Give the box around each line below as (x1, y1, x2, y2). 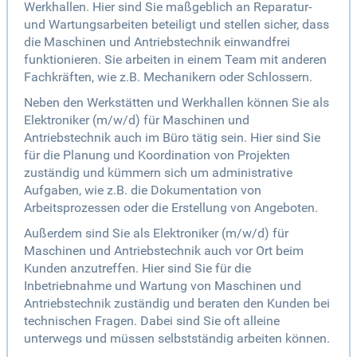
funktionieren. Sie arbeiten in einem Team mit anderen (24, 52, 327, 68)
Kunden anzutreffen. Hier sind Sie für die (24, 261, 251, 277)
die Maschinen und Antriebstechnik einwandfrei (24, 34, 290, 50)
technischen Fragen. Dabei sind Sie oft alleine (24, 313, 280, 329)
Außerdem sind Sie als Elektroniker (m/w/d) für (24, 226, 288, 241)
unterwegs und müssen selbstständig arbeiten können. (24, 331, 330, 347)
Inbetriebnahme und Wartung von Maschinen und (24, 278, 301, 294)
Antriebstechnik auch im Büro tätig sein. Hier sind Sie (24, 130, 320, 146)
